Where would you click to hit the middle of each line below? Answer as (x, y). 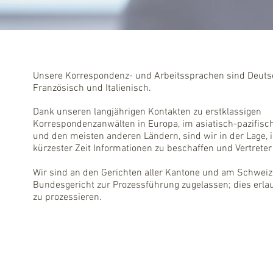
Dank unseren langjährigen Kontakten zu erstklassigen (147, 112)
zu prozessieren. (67, 197)
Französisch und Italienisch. (92, 88)
